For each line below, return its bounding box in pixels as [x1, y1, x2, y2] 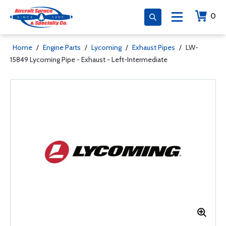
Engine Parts [43, 43, 81, 52]
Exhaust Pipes [132, 43, 175, 52]
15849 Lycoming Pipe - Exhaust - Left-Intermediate [10, 55, 167, 64]
